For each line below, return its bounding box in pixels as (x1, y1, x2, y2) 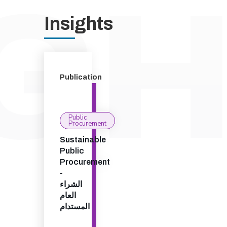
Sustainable (60, 135, 106, 144)
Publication (60, 73, 102, 81)
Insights (44, 14, 113, 34)
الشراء (60, 180, 82, 188)
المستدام (60, 202, 90, 211)
